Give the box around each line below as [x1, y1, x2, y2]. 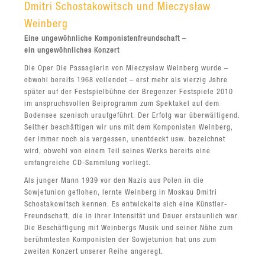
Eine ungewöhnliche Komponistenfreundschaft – [24, 35, 187, 43]
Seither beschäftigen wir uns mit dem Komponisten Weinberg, [24, 124, 234, 132]
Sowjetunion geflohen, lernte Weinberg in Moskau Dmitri [24, 189, 218, 197]
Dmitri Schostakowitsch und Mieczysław [24, 2, 211, 13]
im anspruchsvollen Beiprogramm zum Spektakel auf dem [24, 100, 220, 108]
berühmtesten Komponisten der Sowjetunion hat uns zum [24, 236, 217, 244]
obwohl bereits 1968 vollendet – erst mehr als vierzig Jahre [24, 76, 228, 85]
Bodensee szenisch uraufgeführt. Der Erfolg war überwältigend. [24, 112, 241, 120]
